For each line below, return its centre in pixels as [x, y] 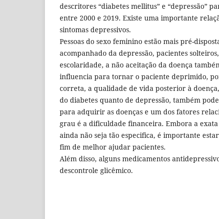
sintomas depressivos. [95, 29]
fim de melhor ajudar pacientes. [113, 147]
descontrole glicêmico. [96, 170]
